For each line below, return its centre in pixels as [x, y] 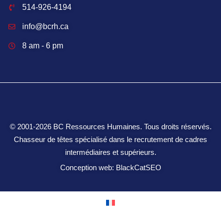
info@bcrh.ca [45, 27]
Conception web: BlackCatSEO [110, 168]
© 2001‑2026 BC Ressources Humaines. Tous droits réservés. [110, 127]
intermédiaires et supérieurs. [110, 152]
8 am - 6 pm [42, 46]
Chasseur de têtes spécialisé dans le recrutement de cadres [110, 140]
